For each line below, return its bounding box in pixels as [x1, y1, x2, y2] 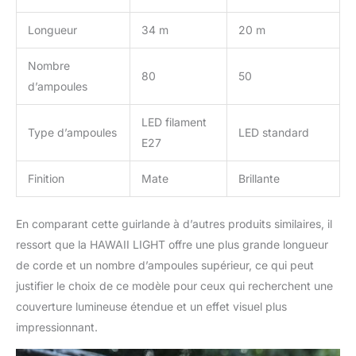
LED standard [238, 125, 309, 139]
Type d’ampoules [28, 125, 117, 139]
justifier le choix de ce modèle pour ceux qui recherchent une [16, 278, 333, 292]
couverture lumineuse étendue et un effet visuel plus [16, 299, 287, 313]
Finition [28, 171, 64, 185]
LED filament [141, 114, 207, 129]
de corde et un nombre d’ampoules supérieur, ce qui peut [16, 257, 314, 272]
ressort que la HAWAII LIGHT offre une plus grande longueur [16, 237, 328, 251]
